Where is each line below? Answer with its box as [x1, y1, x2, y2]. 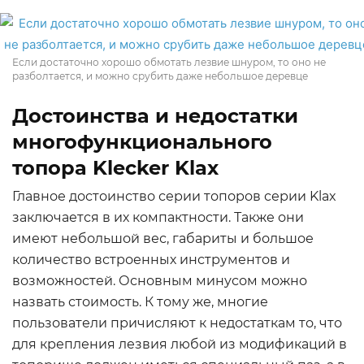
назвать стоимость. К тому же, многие [12, 294, 268, 310]
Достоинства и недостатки [12, 104, 298, 128]
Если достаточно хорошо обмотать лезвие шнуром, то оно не [12, 56, 326, 68]
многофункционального [12, 130, 272, 154]
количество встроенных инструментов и [12, 252, 290, 267]
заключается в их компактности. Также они [12, 210, 304, 225]
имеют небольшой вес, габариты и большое [12, 231, 314, 246]
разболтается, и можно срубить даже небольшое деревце [12, 70, 308, 82]
